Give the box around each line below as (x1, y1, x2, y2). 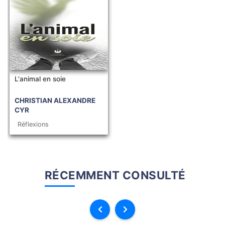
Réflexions (18, 121, 49, 129)
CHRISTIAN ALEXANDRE (15, 96, 95, 105)
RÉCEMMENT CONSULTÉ (44, 168, 186, 182)
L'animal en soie (15, 75, 66, 83)
